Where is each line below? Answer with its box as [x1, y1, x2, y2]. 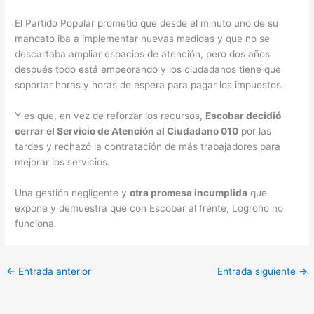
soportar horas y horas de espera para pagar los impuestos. [15, 78, 285, 90]
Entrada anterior [15, 265, 92, 277]
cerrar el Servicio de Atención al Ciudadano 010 [15, 125, 239, 137]
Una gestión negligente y [15, 186, 130, 198]
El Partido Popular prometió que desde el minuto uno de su [15, 17, 279, 29]
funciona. [15, 217, 57, 229]
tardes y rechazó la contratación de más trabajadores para [15, 140, 281, 152]
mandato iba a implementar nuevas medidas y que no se [15, 32, 271, 44]
